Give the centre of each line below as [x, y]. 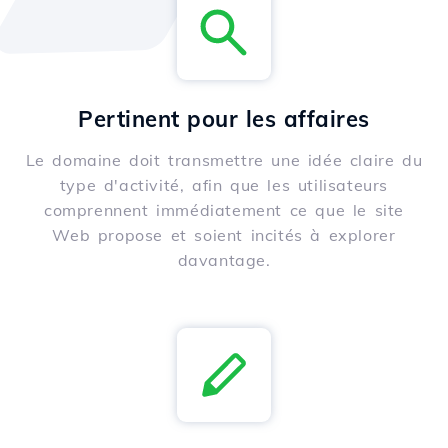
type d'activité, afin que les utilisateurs [224, 185]
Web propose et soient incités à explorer [224, 235]
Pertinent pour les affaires [224, 119]
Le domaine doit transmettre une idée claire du [224, 160]
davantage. [224, 260]
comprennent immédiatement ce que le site [223, 210]
